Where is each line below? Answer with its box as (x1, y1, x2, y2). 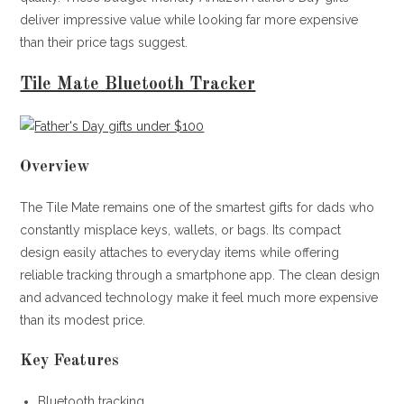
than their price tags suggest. (20, 34, 188, 50)
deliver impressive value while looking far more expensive (20, 12, 359, 27)
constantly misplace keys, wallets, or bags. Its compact (20, 222, 342, 237)
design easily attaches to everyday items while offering (20, 244, 340, 260)
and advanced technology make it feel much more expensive (20, 289, 379, 305)
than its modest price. (20, 312, 146, 327)
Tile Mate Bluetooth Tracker (20, 75, 256, 94)
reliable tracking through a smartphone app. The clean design (20, 267, 381, 282)
